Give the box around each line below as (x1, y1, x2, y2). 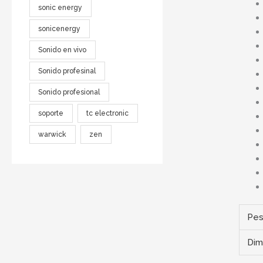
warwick (38, 130, 67, 139)
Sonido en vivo (38, 45, 87, 54)
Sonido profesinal (38, 66, 96, 75)
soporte (38, 109, 64, 117)
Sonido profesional (38, 87, 100, 96)
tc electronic (86, 109, 129, 117)
